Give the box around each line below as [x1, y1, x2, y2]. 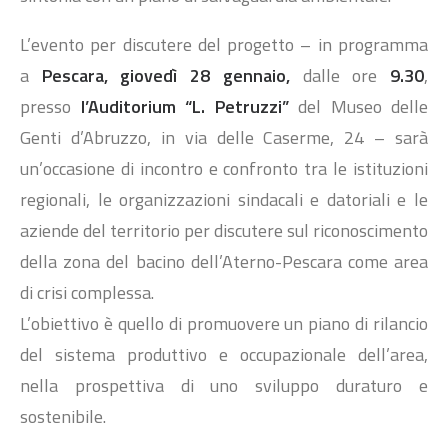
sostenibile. [20, 403, 106, 430]
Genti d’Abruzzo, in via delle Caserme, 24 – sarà [20, 124, 428, 151]
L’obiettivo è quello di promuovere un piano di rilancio [20, 310, 428, 337]
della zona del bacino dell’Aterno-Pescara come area [20, 248, 428, 275]
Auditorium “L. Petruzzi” [87, 93, 289, 120]
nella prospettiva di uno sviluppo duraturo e [20, 372, 428, 399]
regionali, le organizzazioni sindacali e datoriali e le [20, 186, 428, 213]
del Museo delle [288, 93, 428, 120]
